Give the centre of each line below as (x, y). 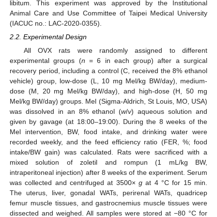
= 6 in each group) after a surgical (146, 61)
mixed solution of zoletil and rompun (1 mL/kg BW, (108, 163)
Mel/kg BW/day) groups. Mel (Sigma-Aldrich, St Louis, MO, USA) (108, 101)
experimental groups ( (46, 61)
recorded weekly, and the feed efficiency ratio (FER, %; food (108, 142)
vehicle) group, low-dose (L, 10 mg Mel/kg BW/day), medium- (108, 81)
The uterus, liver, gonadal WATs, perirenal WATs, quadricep (108, 193)
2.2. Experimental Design (48, 37)
